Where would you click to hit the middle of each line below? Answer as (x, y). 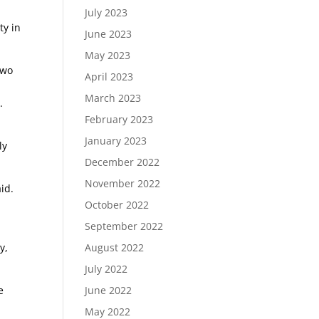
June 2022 (109, 290)
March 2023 (113, 98)
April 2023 (109, 77)
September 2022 (124, 226)
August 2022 (115, 247)
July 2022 (106, 269)
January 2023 (116, 141)
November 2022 (123, 183)
